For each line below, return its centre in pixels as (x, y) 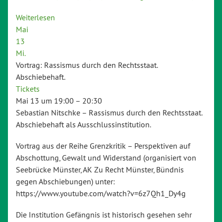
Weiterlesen (35, 18)
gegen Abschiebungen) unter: (65, 182)
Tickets (28, 89)
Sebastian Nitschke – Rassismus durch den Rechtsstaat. (109, 113)
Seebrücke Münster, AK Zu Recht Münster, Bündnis (100, 170)
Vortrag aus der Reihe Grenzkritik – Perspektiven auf (103, 146)
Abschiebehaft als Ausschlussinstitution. (83, 125)
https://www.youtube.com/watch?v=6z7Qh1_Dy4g (101, 194)
